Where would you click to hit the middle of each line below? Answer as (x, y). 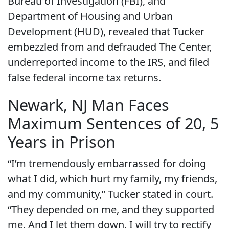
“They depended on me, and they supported (111, 210)
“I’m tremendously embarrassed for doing (107, 164)
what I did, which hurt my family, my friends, (112, 179)
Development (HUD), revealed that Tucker (106, 32)
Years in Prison (62, 142)
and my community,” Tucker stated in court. (110, 194)
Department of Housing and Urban (90, 16)
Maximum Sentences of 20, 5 (113, 123)
